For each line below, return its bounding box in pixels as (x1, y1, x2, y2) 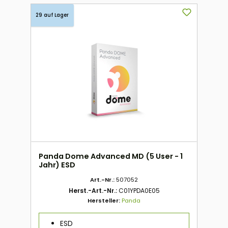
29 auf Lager (36, 11, 69, 18)
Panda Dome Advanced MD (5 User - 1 (39, 151, 183, 161)
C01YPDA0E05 (118, 186, 160, 195)
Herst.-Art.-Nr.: (68, 186, 119, 195)
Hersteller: (88, 196, 122, 205)
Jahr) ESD (39, 159, 75, 170)
